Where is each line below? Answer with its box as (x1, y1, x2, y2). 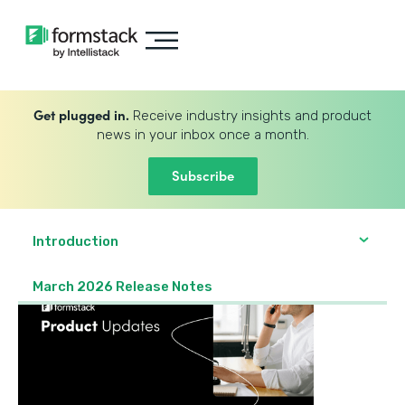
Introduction (33, 233, 118, 250)
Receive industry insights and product (129, 108, 372, 124)
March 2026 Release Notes (33, 278, 212, 295)
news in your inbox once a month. (96, 127, 309, 143)
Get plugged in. (33, 105, 129, 124)
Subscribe (171, 165, 234, 184)
